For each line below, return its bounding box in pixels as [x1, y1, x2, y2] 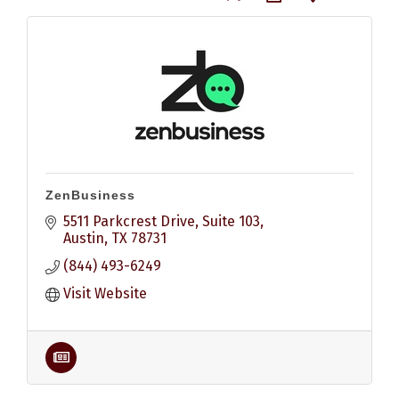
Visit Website [63, 284, 147, 302]
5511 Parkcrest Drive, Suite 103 [63, 212, 260, 230]
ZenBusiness [45, 187, 135, 202]
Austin [63, 229, 104, 247]
